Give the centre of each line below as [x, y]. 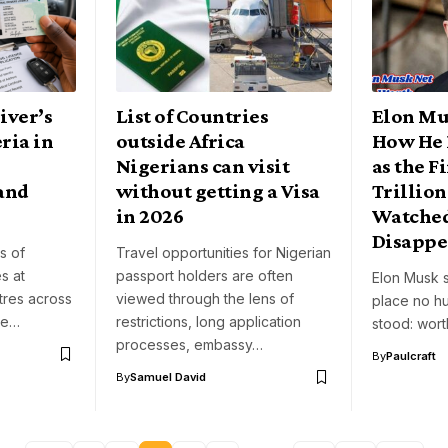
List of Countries [192, 116]
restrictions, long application [208, 322]
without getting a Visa [218, 191]
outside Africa [180, 141]
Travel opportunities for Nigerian [223, 253]
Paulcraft [411, 356]
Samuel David [168, 377]
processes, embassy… [189, 345]
